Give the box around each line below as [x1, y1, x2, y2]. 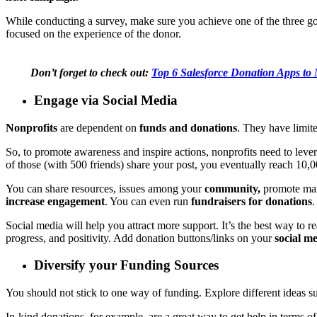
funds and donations [139, 121, 237, 134]
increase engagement [6, 195, 105, 207]
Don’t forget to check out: [30, 67, 151, 79]
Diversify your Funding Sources [34, 258, 219, 273]
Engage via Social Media [34, 92, 178, 108]
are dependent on [57, 121, 139, 134]
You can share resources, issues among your [6, 182, 204, 195]
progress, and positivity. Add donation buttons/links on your [6, 231, 275, 244]
